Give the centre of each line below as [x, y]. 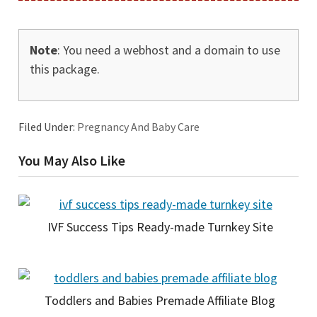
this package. [65, 69]
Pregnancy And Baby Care [138, 126]
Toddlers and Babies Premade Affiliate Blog [160, 300]
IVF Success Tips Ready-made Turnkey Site [160, 226]
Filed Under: [48, 126]
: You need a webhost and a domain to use [169, 50]
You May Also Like [72, 160]
